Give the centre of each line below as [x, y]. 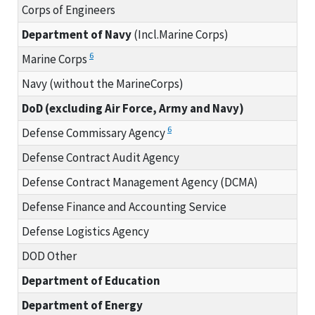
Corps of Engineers [69, 9]
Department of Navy [77, 34]
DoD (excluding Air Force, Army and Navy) [133, 108]
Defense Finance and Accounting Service [124, 206]
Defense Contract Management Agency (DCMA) [140, 182]
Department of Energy [82, 305]
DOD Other [49, 256]
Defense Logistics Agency [85, 231]
